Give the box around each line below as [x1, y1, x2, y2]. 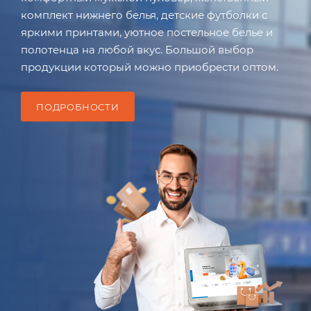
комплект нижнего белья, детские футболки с [21, 8, 267, 22]
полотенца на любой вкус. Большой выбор [21, 43, 253, 57]
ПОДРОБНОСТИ [36, 101, 119, 113]
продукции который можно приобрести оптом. [21, 60, 278, 74]
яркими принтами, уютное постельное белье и [21, 26, 273, 40]
